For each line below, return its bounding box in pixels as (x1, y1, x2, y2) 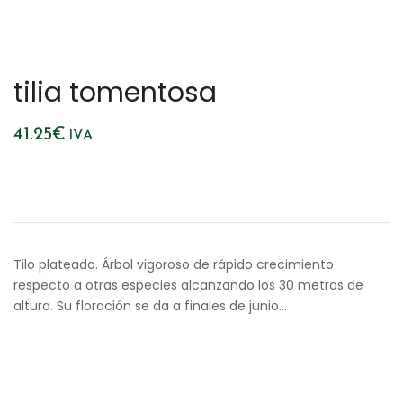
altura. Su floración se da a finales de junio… (13, 297, 287, 315)
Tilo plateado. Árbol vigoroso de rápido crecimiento (13, 255, 334, 273)
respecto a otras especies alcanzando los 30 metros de (13, 276, 363, 294)
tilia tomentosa (13, 74, 217, 112)
